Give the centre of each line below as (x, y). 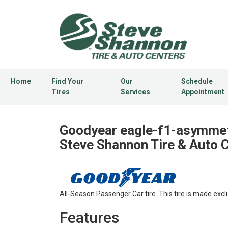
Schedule (197, 82)
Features (89, 218)
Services (135, 92)
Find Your (67, 82)
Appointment (203, 92)
